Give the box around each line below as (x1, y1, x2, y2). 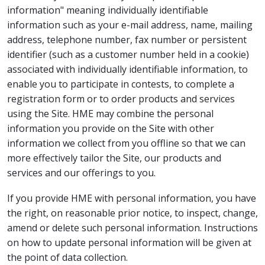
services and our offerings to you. (7, 166, 156, 179)
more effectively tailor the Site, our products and (7, 151, 221, 164)
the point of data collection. (7, 250, 128, 264)
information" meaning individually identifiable (7, 3, 208, 17)
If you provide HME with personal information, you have (7, 191, 256, 205)
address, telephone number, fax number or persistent (7, 33, 247, 46)
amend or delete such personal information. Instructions (7, 221, 258, 234)
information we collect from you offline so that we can (7, 136, 245, 150)
